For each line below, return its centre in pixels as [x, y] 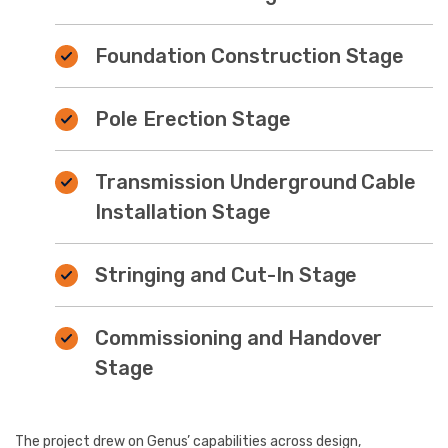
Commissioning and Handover [239, 337]
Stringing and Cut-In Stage [226, 274]
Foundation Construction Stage [250, 55]
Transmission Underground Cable [256, 181]
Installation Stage [183, 211]
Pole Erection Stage [193, 118]
